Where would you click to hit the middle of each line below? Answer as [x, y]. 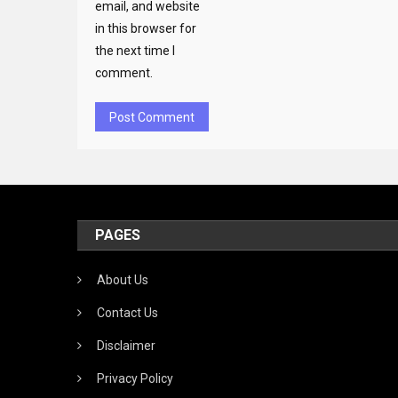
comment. [124, 72]
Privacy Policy [135, 378]
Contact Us [128, 312]
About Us [123, 279]
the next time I [135, 50]
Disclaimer [127, 345]
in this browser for [146, 28]
